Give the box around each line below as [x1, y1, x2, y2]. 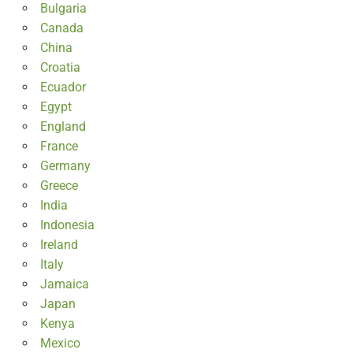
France [39, 139, 78, 154]
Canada [39, 20, 84, 36]
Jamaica [39, 277, 89, 292]
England [39, 119, 86, 135]
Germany [39, 158, 91, 174]
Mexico [39, 336, 80, 351]
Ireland [39, 237, 78, 253]
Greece [39, 178, 78, 194]
